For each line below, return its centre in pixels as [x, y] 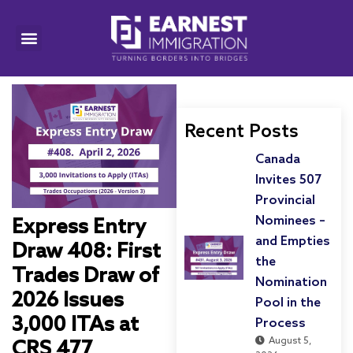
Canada [278, 159]
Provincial [285, 200]
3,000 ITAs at [75, 325]
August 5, [290, 341]
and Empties [293, 241]
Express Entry [79, 227]
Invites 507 [288, 180]
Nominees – [290, 221]
